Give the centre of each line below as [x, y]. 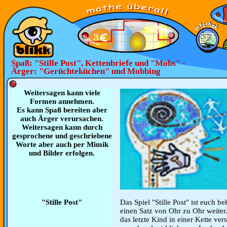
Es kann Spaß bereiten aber [62, 110]
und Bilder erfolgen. [62, 153]
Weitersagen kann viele [62, 93]
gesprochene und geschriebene [62, 136]
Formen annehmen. [62, 101]
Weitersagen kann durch [62, 127]
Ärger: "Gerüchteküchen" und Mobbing [86, 71]
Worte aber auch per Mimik [62, 144]
